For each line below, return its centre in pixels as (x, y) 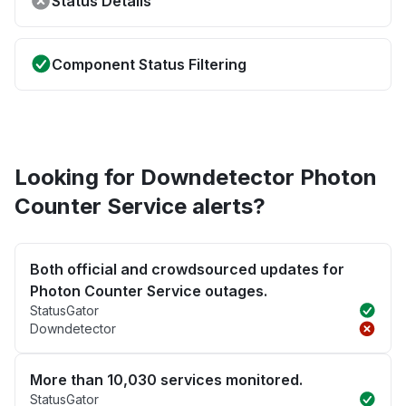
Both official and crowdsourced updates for (187, 270)
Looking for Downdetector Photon (196, 178)
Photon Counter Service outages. (149, 291)
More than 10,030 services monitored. (166, 380)
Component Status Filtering (149, 65)
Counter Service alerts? (140, 207)
